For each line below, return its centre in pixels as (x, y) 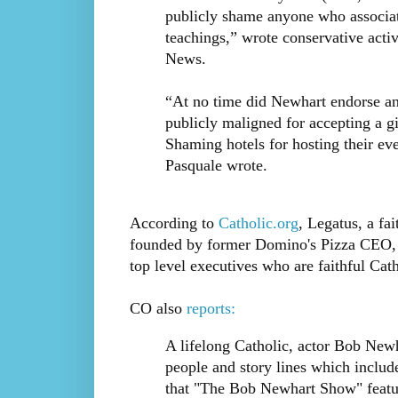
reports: (211, 309)
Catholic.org (258, 223)
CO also (158, 309)
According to (174, 223)
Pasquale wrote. (216, 165)
